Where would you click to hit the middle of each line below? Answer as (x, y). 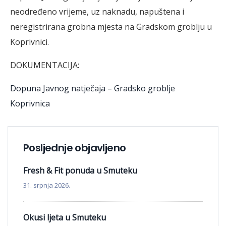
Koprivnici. (30, 42)
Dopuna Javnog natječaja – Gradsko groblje (93, 88)
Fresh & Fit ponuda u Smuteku (80, 170)
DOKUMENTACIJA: (45, 65)
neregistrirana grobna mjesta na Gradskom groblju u (111, 26)
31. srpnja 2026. (47, 185)
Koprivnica (30, 103)
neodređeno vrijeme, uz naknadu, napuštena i (97, 11)
